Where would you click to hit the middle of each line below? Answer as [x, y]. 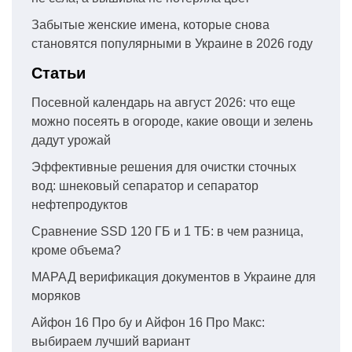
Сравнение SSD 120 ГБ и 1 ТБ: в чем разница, [167, 231]
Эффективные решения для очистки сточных [164, 167]
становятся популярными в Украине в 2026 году [172, 43]
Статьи [59, 73]
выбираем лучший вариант [111, 341]
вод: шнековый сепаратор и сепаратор [145, 185]
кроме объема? [76, 250]
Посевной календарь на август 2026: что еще [163, 102]
